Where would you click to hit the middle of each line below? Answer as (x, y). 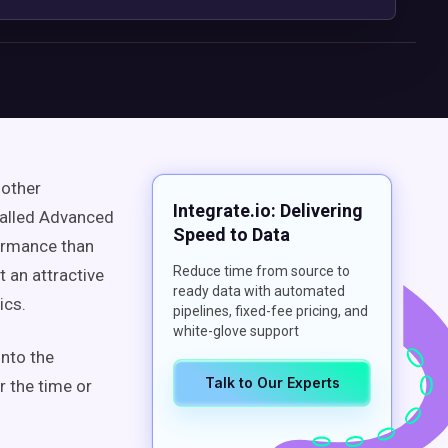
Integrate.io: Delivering (268, 210)
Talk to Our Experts (272, 382)
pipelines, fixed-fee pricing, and (270, 311)
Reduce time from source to (261, 271)
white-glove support (236, 331)
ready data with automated (259, 291)
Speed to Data (231, 234)
